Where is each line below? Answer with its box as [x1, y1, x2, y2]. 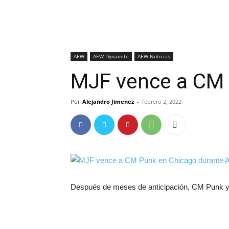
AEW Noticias [138, 53, 170, 60]
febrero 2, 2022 [142, 98, 181, 105]
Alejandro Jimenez [82, 98, 134, 105]
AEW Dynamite [93, 53, 129, 60]
